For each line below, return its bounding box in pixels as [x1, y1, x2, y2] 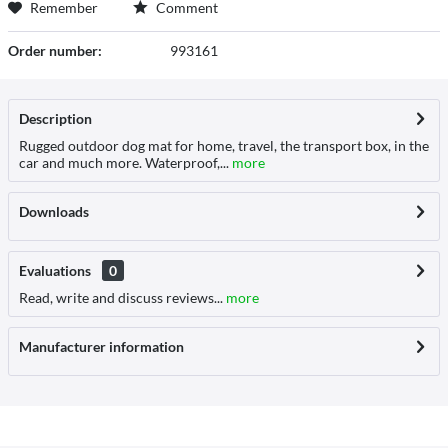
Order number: [8, 42, 102, 59]
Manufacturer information [19, 338, 184, 355]
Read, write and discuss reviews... [19, 289, 223, 306]
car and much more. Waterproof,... [19, 154, 229, 171]
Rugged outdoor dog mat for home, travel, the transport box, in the [19, 137, 429, 154]
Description [19, 110, 92, 127]
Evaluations [19, 262, 91, 279]
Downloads [19, 203, 89, 220]
